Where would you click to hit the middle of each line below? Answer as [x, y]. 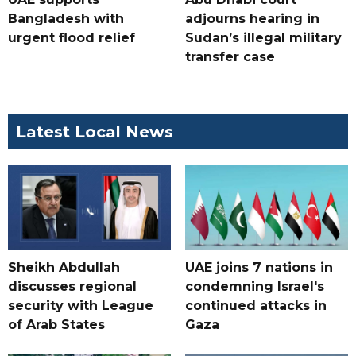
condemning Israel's [254, 287]
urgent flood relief [72, 38]
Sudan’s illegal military [263, 38]
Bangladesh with [66, 19]
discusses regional [72, 287]
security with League [81, 306]
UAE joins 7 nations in [259, 268]
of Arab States [56, 325]
